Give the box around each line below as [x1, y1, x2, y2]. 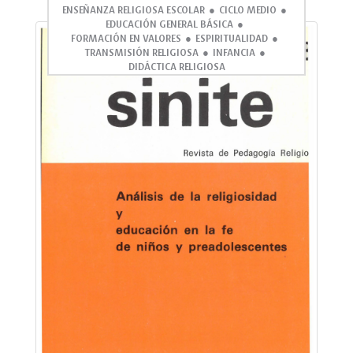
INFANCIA [212, 47, 255, 58]
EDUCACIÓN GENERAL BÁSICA [106, 19, 233, 29]
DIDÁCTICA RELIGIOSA [128, 61, 225, 72]
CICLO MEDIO [219, 5, 277, 15]
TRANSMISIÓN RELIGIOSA [84, 47, 199, 58]
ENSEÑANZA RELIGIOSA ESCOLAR [62, 5, 205, 15]
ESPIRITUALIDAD [195, 33, 268, 43]
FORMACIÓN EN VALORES [71, 33, 181, 43]
